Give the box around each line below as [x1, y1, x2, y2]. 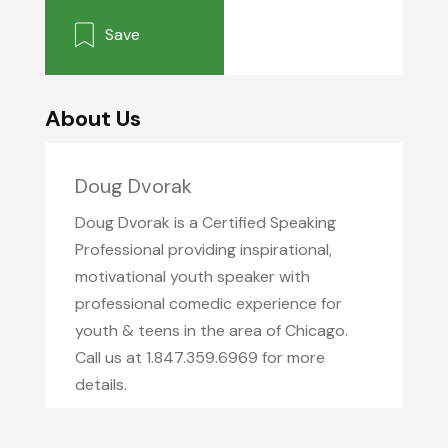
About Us [44, 104, 141, 133]
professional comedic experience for [74, 293, 342, 314]
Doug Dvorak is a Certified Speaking [74, 212, 336, 233]
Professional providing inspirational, [74, 239, 332, 260]
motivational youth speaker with [74, 266, 310, 287]
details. [74, 374, 127, 395]
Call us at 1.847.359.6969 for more [74, 347, 325, 368]
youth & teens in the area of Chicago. [74, 320, 348, 341]
